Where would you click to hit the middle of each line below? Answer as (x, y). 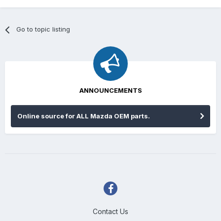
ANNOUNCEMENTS (110, 91)
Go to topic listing (43, 29)
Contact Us (110, 212)
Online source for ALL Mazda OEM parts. (84, 116)
